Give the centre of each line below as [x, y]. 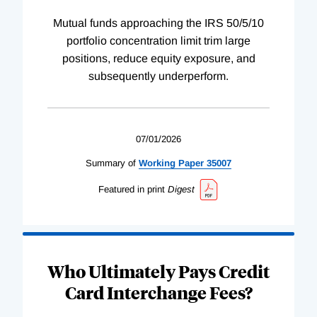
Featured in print [131, 189]
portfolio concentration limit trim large [158, 40]
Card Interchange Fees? [158, 293]
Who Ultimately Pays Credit [158, 271]
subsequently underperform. [158, 76]
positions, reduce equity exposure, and [158, 58]
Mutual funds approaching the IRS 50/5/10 [158, 23]
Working [157, 163]
